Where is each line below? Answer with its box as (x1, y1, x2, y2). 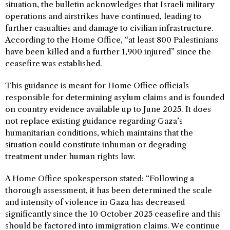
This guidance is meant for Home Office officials (5, 81, 189, 91)
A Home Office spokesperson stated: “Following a (5, 174, 194, 184)
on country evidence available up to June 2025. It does (5, 104, 211, 114)
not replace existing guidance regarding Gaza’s (5, 116, 183, 126)
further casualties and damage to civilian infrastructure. (5, 23, 214, 33)
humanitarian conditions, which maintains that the (5, 128, 193, 138)
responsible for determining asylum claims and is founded (5, 92, 224, 103)
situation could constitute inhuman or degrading (5, 140, 186, 150)
